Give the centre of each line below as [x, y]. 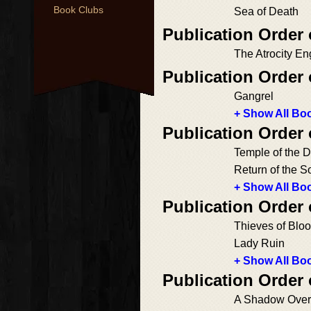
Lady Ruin [259, 243]
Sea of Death [266, 11]
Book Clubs [78, 10]
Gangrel [254, 96]
